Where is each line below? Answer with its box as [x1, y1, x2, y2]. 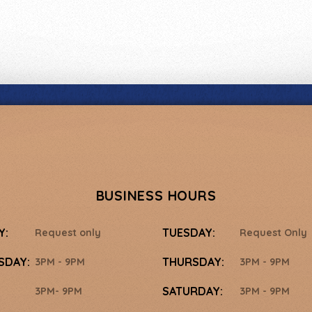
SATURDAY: [162, 284, 223, 299]
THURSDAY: [162, 255, 224, 270]
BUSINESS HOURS [95, 187, 217, 204]
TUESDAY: [162, 226, 215, 240]
